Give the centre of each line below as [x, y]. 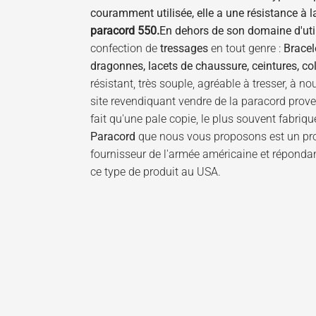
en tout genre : [246, 49]
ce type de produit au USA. [156, 172]
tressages [184, 49]
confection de [125, 49]
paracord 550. [125, 31]
